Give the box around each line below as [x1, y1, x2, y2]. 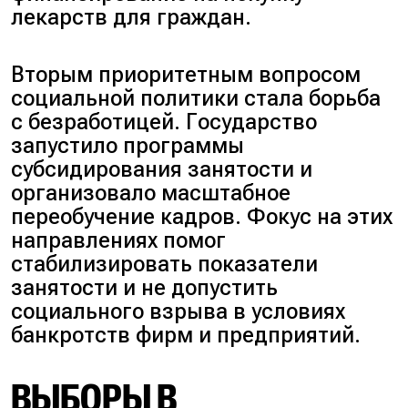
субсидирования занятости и [11, 156, 313, 182]
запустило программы [11, 132, 245, 158]
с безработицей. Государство [11, 108, 318, 135]
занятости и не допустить [11, 274, 279, 301]
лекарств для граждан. [11, 5, 252, 31]
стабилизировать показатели [11, 250, 319, 277]
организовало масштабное [11, 179, 291, 206]
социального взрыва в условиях [11, 298, 346, 324]
